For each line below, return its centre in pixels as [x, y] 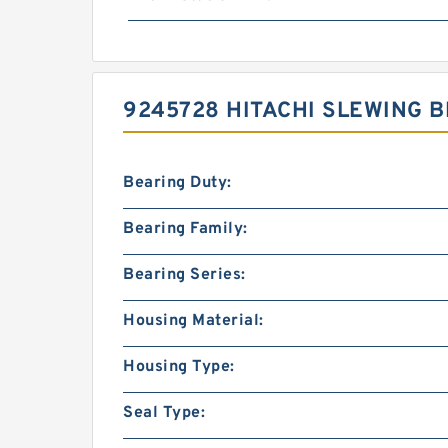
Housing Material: [193, 320]
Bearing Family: [185, 228]
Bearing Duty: [177, 182]
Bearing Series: [184, 274]
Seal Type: [164, 412]
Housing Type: [179, 366]
